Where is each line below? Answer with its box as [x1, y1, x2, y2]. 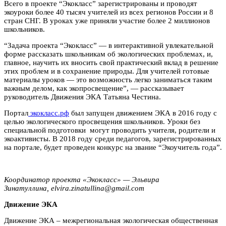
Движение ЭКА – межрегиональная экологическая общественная [4, 216, 218, 224]
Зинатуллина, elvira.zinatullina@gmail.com [4, 184, 144, 192]
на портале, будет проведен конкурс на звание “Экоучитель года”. [4, 143, 222, 151]
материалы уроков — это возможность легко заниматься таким [4, 75, 212, 84]
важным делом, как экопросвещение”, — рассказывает [4, 84, 184, 92]
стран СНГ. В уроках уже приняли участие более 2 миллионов [4, 16, 210, 25]
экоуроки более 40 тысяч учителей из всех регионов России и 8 [4, 8, 213, 16]
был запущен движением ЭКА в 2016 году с [69, 108, 217, 117]
